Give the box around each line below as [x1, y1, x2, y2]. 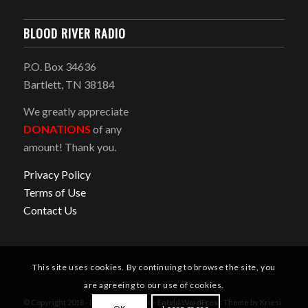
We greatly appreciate [23, 104, 129, 118]
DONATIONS [23, 122, 91, 136]
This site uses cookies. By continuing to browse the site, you [32, 262, 276, 273]
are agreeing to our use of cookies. [83, 280, 224, 291]
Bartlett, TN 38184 [23, 77, 115, 91]
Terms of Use [23, 185, 86, 199]
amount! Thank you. [23, 140, 116, 154]
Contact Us [23, 203, 77, 217]
